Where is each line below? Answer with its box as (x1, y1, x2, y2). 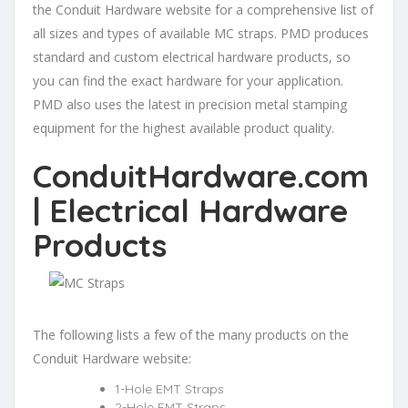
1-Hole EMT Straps (115, 380, 224, 397)
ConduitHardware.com (33, 155, 369, 196)
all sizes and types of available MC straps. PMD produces (33, 24, 369, 42)
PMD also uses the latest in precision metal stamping (33, 95, 347, 113)
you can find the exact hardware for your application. (33, 71, 343, 89)
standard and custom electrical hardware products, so (33, 47, 351, 66)
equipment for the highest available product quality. (33, 118, 334, 137)
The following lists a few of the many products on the (33, 325, 349, 343)
